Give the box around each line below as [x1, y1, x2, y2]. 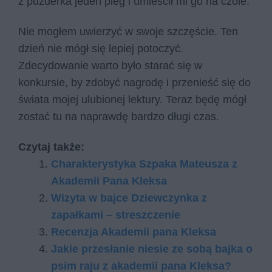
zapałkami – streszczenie [51, 208, 180, 221]
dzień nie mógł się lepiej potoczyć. [18, 42, 183, 55]
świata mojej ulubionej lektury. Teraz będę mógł [18, 93, 246, 106]
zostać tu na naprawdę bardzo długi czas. [18, 110, 222, 123]
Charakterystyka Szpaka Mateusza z [51, 157, 237, 170]
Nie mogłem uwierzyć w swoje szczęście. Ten [18, 25, 238, 38]
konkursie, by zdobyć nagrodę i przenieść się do [18, 76, 251, 89]
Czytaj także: [18, 140, 84, 153]
